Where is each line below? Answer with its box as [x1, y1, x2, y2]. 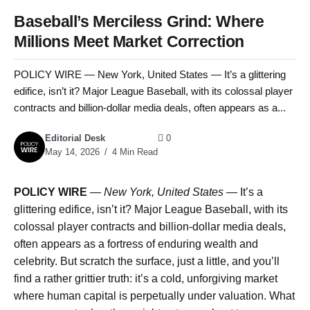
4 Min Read [109, 147, 158, 158]
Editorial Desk [45, 133, 105, 144]
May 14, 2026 [45, 147, 100, 158]
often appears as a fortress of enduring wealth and [14, 238, 258, 250]
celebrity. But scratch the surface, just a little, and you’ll [14, 255, 280, 268]
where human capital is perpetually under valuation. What [14, 290, 295, 302]
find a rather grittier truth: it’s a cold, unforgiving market [14, 273, 277, 285]
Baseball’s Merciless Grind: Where [14, 12, 264, 30]
